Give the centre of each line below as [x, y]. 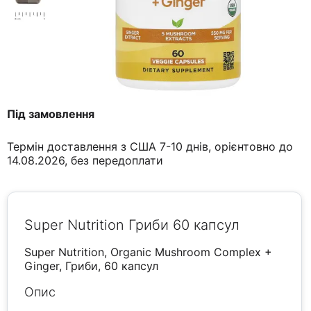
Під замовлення [51, 114]
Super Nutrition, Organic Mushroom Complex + [149, 252]
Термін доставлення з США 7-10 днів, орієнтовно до [150, 147]
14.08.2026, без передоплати [85, 161]
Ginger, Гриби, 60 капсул [92, 266]
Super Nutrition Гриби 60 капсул [132, 225]
